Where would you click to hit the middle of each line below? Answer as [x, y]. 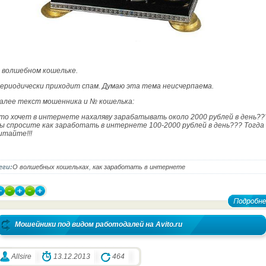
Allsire [21, 257]
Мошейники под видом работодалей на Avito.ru [99, 225]
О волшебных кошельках [51, 167]
